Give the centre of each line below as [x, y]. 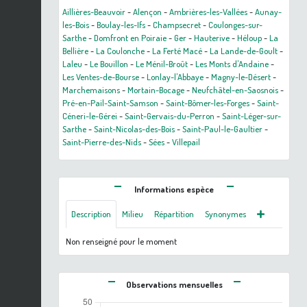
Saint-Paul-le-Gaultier [222, 129]
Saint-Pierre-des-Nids [102, 142]
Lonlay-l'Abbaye [175, 77]
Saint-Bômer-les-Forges [208, 103]
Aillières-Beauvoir [94, 12]
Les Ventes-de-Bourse [101, 77]
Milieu [133, 214]
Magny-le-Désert [241, 77]
